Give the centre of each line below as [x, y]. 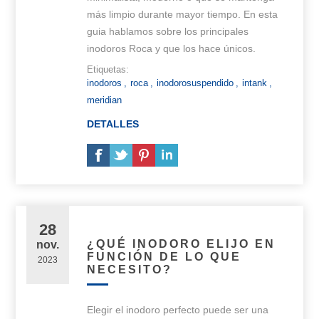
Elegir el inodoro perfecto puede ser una [178, 310]
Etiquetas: [108, 70]
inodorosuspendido [195, 83]
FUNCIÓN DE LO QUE [164, 257]
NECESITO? [130, 270]
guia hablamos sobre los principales [168, 32]
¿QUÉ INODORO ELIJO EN [182, 244]
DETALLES [113, 124]
